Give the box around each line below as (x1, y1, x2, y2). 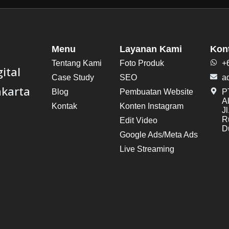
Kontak (52, 102, 78, 110)
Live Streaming (119, 145, 174, 153)
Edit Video (119, 116, 157, 125)
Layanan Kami (119, 44, 182, 54)
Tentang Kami (52, 59, 102, 67)
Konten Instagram (119, 102, 184, 110)
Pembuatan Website (119, 87, 193, 96)
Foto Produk (119, 59, 164, 67)
